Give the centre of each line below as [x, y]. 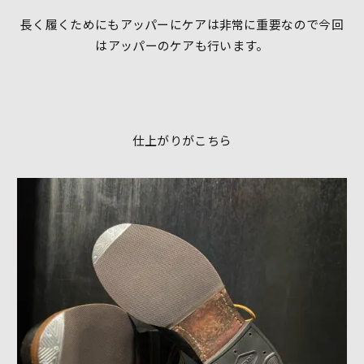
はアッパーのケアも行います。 [182, 45]
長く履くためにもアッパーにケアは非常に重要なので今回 [182, 24]
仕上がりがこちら [182, 141]
